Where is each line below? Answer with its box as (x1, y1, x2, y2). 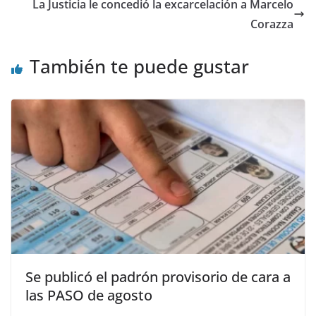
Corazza (250, 16, 293, 32)
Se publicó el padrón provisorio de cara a (25, 267, 291, 287)
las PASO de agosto (25, 286, 152, 305)
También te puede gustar (30, 54, 249, 80)
